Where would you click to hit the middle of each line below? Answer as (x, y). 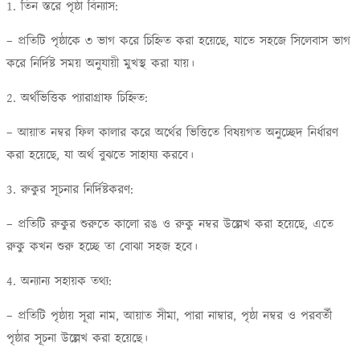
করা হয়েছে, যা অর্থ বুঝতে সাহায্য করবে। (100, 155)
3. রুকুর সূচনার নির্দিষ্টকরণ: (70, 190)
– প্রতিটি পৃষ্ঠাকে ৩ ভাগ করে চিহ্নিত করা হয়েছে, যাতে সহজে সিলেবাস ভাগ (178, 41)
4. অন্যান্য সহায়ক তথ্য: (59, 282)
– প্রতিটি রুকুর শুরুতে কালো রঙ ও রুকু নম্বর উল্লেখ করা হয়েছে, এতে (170, 225)
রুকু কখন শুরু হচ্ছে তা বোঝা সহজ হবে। (102, 247)
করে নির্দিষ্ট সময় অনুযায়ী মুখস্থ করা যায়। (100, 64)
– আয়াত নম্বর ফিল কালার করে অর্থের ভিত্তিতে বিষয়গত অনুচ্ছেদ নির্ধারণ (172, 133)
